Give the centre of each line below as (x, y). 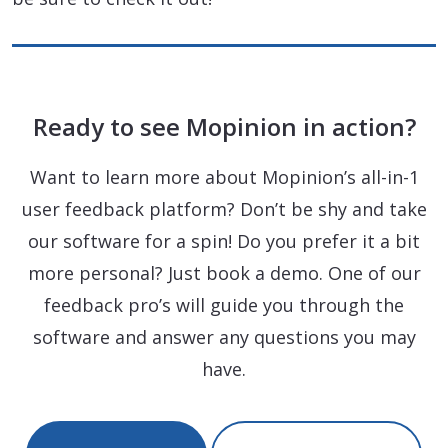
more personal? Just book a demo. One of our (224, 273)
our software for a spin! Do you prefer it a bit (224, 241)
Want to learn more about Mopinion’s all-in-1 (224, 177)
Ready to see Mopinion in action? (224, 127)
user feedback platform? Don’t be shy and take (224, 209)
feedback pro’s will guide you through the (224, 305)
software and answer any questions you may (224, 337)
